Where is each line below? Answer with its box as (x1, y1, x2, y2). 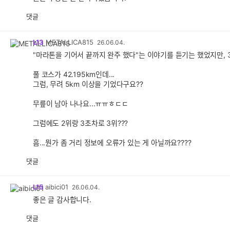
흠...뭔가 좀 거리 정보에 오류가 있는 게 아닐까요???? (33, 138, 191, 147)
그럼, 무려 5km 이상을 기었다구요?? (33, 80, 143, 88)
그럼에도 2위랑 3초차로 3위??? (33, 119, 128, 127)
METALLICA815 (46, 38, 93, 46)
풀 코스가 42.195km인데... (33, 70, 115, 79)
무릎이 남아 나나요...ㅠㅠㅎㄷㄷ (33, 99, 128, 108)
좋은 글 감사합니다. (33, 195, 91, 204)
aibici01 (45, 183, 68, 191)
